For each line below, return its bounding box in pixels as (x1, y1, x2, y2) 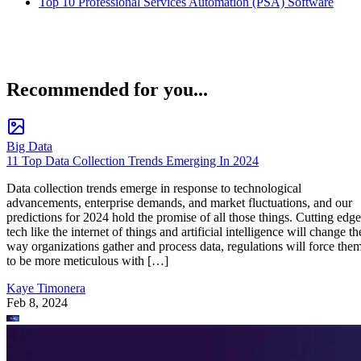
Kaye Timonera (6, 281, 85, 296)
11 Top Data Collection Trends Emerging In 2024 (6, 154, 259, 168)
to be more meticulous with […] (6, 254, 168, 268)
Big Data (6, 139, 52, 154)
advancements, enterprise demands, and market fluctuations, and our (6, 196, 352, 210)
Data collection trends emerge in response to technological (6, 181, 301, 196)
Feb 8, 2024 (6, 296, 68, 310)
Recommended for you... (6, 79, 208, 101)
